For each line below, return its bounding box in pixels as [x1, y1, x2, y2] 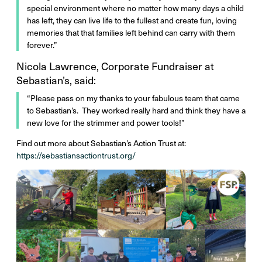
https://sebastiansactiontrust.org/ [16, 150, 136, 161]
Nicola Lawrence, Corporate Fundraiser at [16, 58, 214, 73]
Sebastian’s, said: [16, 73, 96, 87]
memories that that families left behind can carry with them [27, 27, 235, 38]
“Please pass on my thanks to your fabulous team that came [27, 92, 240, 104]
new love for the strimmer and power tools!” [27, 117, 185, 128]
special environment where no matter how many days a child [27, 2, 244, 13]
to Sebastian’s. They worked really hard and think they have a [27, 105, 246, 116]
